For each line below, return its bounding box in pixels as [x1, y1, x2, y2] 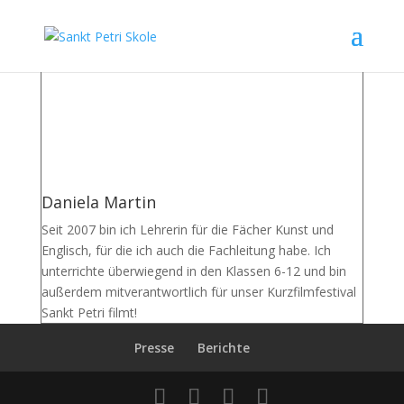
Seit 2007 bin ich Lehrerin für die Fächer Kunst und [41, 221, 334, 238]
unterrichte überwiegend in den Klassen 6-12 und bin [41, 262, 346, 280]
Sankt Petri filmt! [41, 304, 137, 321]
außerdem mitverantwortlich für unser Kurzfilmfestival [41, 283, 356, 300]
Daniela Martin [41, 191, 156, 213]
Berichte [197, 339, 250, 356]
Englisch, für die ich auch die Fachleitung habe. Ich [41, 242, 331, 259]
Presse [133, 339, 174, 356]
